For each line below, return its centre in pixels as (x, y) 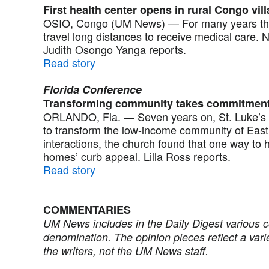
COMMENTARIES (87, 209)
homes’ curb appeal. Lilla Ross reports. (137, 156)
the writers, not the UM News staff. (126, 250)
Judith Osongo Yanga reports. (115, 49)
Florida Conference (92, 89)
